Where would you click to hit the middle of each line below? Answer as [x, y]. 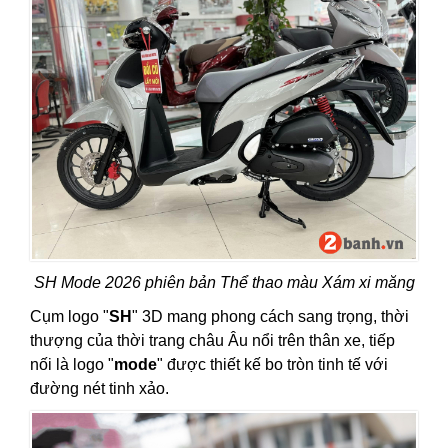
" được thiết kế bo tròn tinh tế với [272, 365]
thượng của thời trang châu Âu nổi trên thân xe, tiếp [212, 341]
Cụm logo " [69, 317]
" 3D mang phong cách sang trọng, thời [270, 317]
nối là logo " [72, 365]
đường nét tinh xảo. [99, 389]
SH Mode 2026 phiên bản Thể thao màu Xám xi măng [224, 283]
